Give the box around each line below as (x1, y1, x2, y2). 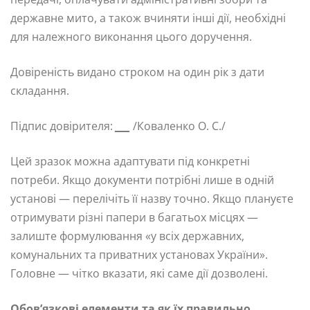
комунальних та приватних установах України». (10, 247, 268, 263)
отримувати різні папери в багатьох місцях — (10, 210, 258, 226)
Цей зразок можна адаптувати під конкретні (10, 154, 250, 170)
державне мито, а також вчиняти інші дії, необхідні (10, 10, 286, 26)
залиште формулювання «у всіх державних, (10, 228, 244, 244)
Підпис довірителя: (10, 118, 116, 134)
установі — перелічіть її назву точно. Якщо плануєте (10, 191, 293, 207)
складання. (10, 83, 69, 99)
